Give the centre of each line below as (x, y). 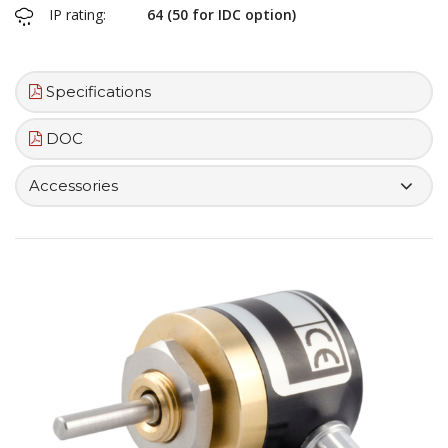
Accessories (73, 186)
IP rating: (77, 15)
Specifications (96, 92)
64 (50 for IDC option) (221, 15)
